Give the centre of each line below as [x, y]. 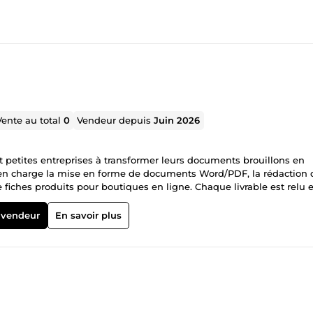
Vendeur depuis [116, 120]
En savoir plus [88, 215]
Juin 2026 [177, 120]
